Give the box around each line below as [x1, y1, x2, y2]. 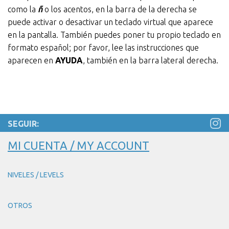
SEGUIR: [8, 119, 39, 128]
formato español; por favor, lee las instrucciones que [8, 43, 199, 52]
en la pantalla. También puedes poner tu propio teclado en [8, 30, 221, 39]
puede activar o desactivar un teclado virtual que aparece [8, 17, 213, 27]
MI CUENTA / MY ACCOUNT [8, 139, 149, 152]
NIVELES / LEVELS [8, 171, 64, 179]
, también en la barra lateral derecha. [83, 56, 218, 65]
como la [8, 5, 38, 14]
